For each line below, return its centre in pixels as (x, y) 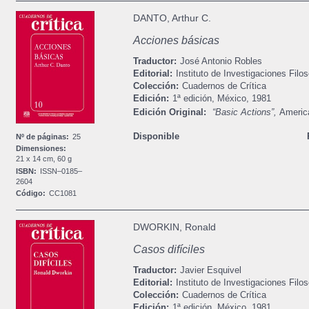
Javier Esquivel (210, 270)
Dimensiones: (41, 149)
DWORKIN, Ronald (174, 227)
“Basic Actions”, (246, 112)
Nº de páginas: (43, 137)
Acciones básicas (176, 40)
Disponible (156, 136)
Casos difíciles (169, 250)
